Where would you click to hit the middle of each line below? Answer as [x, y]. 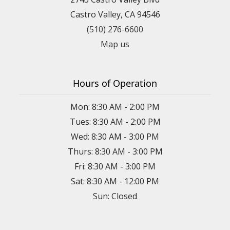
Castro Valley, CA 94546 [115, 15]
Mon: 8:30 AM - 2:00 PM [115, 107]
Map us [115, 44]
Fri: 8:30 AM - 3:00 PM [115, 167]
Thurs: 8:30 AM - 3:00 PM [115, 152]
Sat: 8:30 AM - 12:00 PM [115, 181]
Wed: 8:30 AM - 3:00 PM [115, 137]
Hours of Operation [115, 83]
